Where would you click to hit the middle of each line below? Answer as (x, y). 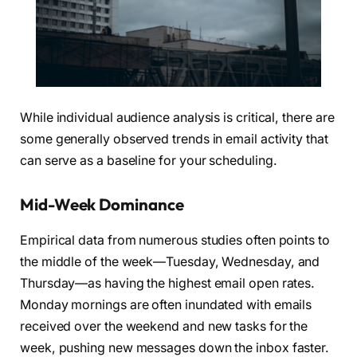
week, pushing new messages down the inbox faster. (175, 347)
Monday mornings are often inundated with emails (166, 304)
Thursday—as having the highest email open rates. (168, 283)
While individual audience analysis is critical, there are (177, 117)
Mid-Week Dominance (102, 205)
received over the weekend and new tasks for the (164, 326)
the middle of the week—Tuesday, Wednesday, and (170, 261)
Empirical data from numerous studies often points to (175, 240)
